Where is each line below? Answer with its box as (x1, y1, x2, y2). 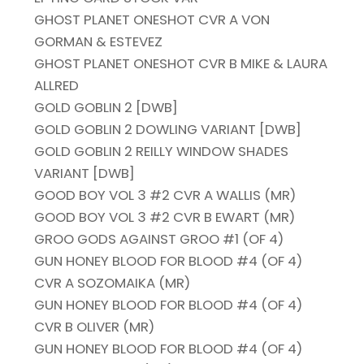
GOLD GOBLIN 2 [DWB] (34, 97, 179, 118)
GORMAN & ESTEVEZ (34, 32, 163, 52)
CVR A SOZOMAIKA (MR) (34, 273, 191, 293)
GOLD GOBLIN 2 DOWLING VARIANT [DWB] (34, 119, 302, 140)
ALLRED (34, 76, 80, 96)
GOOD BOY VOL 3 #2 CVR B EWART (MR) (34, 207, 296, 227)
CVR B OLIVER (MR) (34, 317, 155, 337)
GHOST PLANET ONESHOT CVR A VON (34, 10, 271, 30)
